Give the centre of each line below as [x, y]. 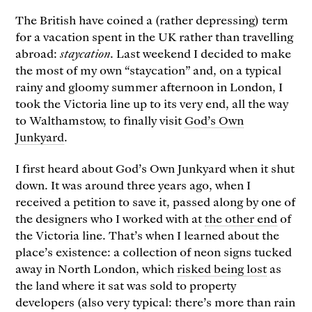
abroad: [38, 53]
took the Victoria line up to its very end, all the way [152, 103]
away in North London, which [96, 268]
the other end [241, 218]
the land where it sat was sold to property [126, 284]
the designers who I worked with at [110, 218]
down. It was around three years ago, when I [133, 184]
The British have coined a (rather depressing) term [152, 19]
